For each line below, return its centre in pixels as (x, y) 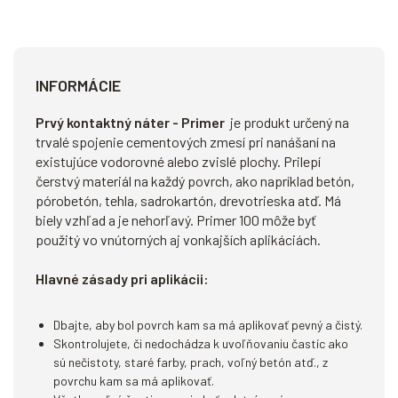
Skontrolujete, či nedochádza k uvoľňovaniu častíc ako (201, 343)
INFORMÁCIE (78, 85)
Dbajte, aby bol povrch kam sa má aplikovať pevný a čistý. (208, 325)
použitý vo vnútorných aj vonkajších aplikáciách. (178, 239)
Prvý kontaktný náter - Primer (131, 122)
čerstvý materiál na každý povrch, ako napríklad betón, (195, 181)
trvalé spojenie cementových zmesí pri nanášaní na (186, 142)
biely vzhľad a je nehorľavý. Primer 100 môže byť (176, 220)
